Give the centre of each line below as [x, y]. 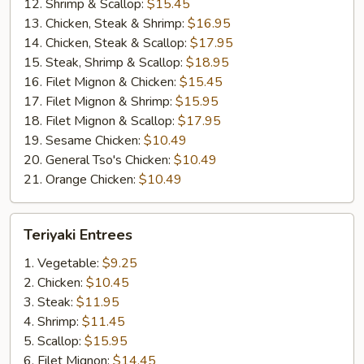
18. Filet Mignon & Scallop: [101, 121]
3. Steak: [50, 302]
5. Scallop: [54, 341]
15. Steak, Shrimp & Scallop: [105, 63]
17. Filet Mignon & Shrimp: [100, 102]
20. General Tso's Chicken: [99, 160]
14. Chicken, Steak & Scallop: [107, 43]
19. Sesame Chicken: [84, 141]
